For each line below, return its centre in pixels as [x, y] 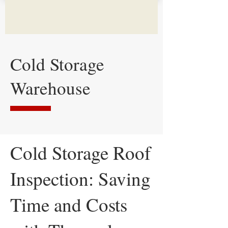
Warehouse [50, 88]
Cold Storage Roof [80, 152]
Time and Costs [69, 204]
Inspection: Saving [80, 178]
